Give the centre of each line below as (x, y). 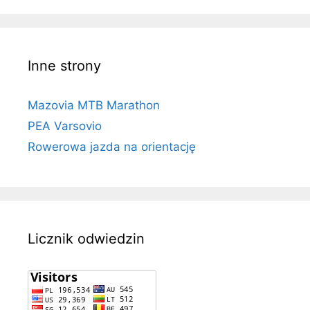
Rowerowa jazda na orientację (112, 147)
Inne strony (64, 66)
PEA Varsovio (65, 126)
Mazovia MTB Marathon (94, 106)
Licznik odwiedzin (86, 239)
